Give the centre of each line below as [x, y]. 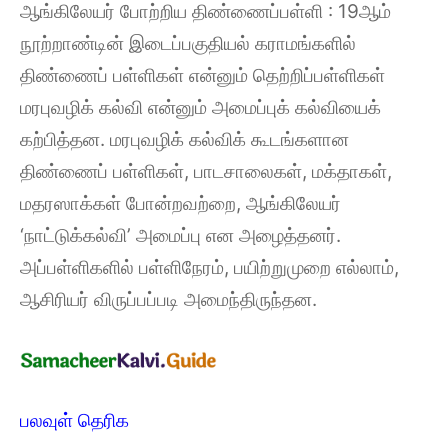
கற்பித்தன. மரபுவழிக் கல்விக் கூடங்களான [184, 139]
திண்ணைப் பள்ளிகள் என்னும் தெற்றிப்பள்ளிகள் [202, 75]
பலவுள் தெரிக [74, 420]
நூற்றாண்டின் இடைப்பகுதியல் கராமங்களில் [188, 43]
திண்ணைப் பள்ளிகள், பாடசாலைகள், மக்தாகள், [206, 171]
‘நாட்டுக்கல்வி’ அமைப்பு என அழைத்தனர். [180, 235]
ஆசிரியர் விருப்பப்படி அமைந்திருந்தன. [168, 299]
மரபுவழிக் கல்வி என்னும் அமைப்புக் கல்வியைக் [200, 107]
